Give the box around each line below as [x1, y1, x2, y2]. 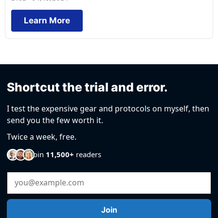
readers [74, 149, 101, 159]
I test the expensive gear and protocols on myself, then [7, 103, 209, 114]
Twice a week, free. [7, 131, 76, 142]
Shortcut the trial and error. [7, 79, 168, 94]
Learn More [24, 15, 70, 25]
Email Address [6, 172, 60, 183]
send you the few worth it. [7, 114, 103, 126]
